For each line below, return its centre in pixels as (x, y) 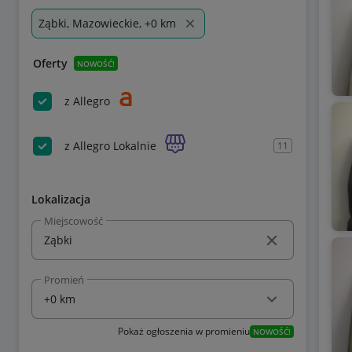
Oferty (50, 63)
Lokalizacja (61, 199)
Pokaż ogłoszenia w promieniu (183, 331)
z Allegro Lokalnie (110, 145)
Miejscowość (73, 220)
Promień (64, 280)
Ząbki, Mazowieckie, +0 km (107, 23)
